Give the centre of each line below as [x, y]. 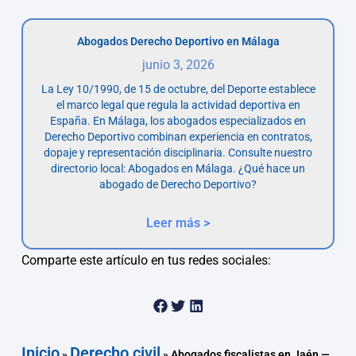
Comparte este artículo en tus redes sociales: [146, 260]
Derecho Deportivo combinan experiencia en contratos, [178, 136]
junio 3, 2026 [178, 64]
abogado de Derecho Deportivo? [178, 184]
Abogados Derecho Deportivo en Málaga [178, 41]
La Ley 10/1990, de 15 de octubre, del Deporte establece [178, 89]
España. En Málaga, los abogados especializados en [178, 120]
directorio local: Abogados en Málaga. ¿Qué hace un [178, 168]
